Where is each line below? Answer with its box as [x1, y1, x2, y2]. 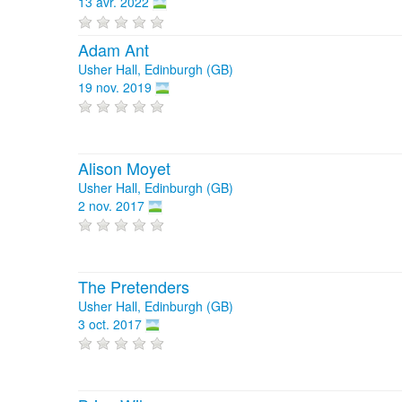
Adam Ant [78, 37, 149, 61]
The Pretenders [78, 274, 189, 298]
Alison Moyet [78, 155, 170, 179]
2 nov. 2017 [78, 196, 144, 214]
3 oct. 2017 [78, 314, 142, 333]
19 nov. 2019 [78, 77, 152, 96]
